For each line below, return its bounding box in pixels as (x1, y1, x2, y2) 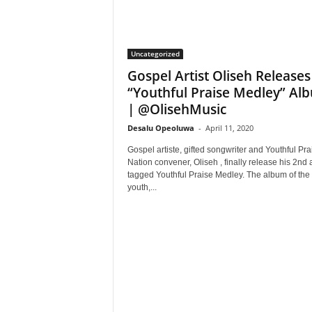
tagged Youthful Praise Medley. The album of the (127, 170, 310, 180)
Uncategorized (130, 49, 180, 58)
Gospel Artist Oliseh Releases (127, 67, 311, 85)
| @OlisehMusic (127, 100, 226, 118)
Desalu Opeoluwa (127, 123, 194, 133)
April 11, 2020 (205, 123, 253, 133)
